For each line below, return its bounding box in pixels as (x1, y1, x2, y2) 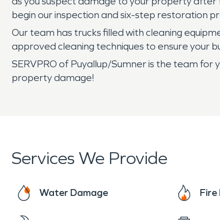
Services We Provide (12, 148, 167, 169)
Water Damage (39, 187, 108, 198)
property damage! (12, 72, 96, 83)
